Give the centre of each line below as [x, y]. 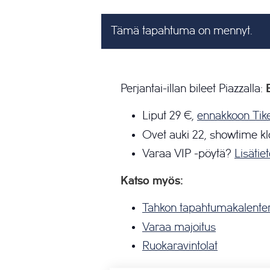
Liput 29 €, [170, 116]
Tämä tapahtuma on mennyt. [182, 31]
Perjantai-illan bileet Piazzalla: [193, 89]
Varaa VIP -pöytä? [188, 154]
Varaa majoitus [179, 227]
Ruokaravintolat [180, 246]
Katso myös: [152, 181]
